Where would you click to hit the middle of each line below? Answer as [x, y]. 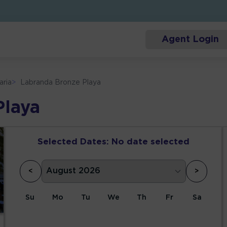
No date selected [150, 142]
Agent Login [190, 40]
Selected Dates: [73, 142]
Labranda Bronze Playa [61, 83]
